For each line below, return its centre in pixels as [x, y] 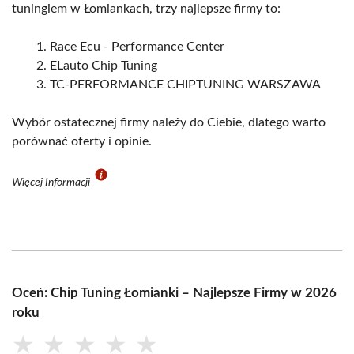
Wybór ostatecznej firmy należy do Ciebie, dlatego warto [169, 123]
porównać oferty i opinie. [82, 142]
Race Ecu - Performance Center [137, 47]
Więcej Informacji [52, 183]
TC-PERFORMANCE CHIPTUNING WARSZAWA [185, 85]
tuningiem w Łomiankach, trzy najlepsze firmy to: [146, 9]
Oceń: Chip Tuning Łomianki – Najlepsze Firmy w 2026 [174, 293]
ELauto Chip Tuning [104, 66]
